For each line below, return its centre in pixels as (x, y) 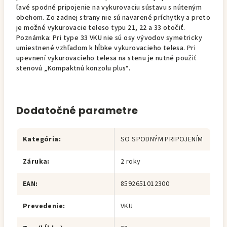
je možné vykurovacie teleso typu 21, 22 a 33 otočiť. (101, 28)
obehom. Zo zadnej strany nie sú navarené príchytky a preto (113, 18)
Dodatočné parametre (77, 110)
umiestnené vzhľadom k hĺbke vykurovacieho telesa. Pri (106, 48)
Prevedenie (43, 206)
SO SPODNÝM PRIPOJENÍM (162, 139)
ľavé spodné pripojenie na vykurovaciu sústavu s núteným (109, 8)
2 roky (131, 162)
